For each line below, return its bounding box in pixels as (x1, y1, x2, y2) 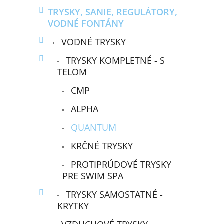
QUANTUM (68, 121, 117, 134)
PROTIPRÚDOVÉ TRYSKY (68, 158, 172, 171)
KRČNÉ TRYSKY (68, 140, 133, 152)
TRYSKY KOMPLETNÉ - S (63, 54, 165, 67)
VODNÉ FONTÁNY (48, 17, 124, 30)
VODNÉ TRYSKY (59, 36, 126, 48)
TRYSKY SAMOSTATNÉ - (63, 188, 163, 201)
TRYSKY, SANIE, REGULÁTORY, (48, 6, 178, 18)
